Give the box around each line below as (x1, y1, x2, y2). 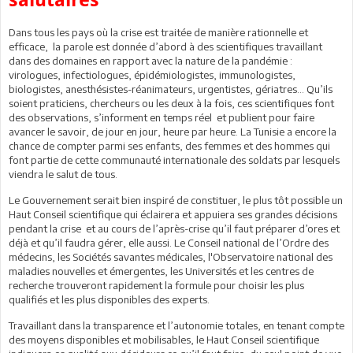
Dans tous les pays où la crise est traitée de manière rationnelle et (9, 25, 308, 39)
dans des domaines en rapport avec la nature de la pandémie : (9, 54, 292, 67)
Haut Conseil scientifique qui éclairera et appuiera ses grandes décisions (9, 207, 340, 221)
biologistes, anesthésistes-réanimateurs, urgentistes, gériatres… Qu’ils (9, 82, 333, 95)
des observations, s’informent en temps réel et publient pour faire (9, 110, 314, 124)
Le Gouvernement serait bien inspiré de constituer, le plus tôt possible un (9, 193, 343, 206)
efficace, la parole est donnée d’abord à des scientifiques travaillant (9, 39, 322, 53)
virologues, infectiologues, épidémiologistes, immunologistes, (9, 68, 295, 81)
